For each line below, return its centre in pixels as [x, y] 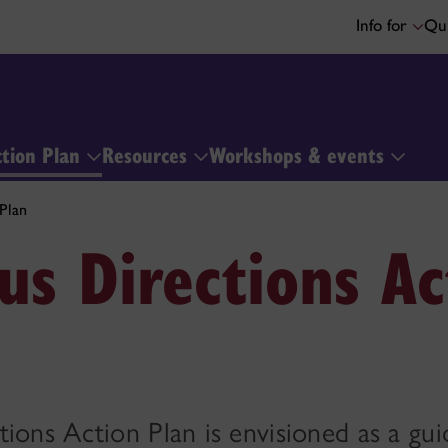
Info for [384, 25]
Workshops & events [299, 153]
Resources [147, 153]
